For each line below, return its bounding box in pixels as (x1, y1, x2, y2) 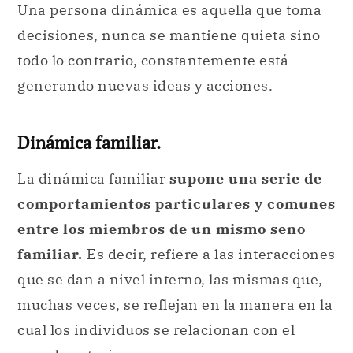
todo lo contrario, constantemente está (17, 51, 288, 70)
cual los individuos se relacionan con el (17, 320, 295, 339)
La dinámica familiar (17, 169, 169, 188)
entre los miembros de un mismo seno (17, 219, 306, 238)
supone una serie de (169, 169, 322, 188)
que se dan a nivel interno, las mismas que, (17, 269, 323, 288)
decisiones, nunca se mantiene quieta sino (17, 26, 321, 45)
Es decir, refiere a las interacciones (87, 244, 336, 263)
